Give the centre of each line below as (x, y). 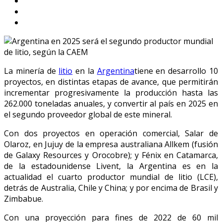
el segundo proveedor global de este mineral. (88, 114)
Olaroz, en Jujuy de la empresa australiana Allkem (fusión (111, 144)
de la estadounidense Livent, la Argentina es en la (111, 166)
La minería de (31, 71)
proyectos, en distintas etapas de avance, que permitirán (111, 82)
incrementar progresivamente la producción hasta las (111, 92)
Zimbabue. (24, 198)
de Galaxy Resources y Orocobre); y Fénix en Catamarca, (111, 155)
